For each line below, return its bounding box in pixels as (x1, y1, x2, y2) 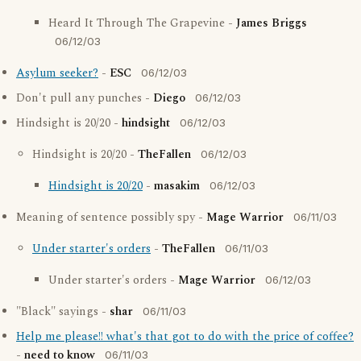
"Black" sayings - (16, 303, 110, 321)
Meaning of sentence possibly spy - (16, 209, 206, 226)
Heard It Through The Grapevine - (48, 15, 236, 32)
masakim (154, 177, 200, 195)
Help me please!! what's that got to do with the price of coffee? (16, 328, 354, 346)
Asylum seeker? (16, 64, 98, 82)
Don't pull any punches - (16, 89, 153, 107)
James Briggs (236, 15, 307, 32)
